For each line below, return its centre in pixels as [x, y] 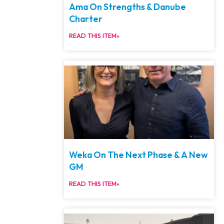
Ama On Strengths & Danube [127, 7]
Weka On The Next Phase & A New [138, 155]
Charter [86, 19]
